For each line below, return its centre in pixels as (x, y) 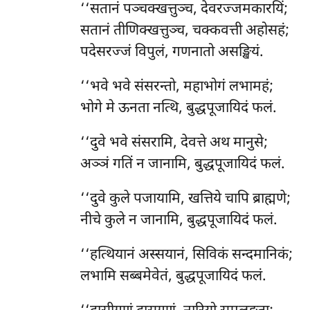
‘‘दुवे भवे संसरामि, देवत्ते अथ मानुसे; (174, 144)
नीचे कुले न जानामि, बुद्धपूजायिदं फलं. (179, 221)
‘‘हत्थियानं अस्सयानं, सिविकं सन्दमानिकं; (186, 256)
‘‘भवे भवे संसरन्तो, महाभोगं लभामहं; (176, 88)
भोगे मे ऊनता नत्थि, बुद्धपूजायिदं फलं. (178, 109)
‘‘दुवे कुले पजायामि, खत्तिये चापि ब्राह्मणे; (185, 200)
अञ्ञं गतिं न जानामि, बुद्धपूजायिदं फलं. (182, 165)
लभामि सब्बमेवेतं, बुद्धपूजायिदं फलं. (173, 277)
